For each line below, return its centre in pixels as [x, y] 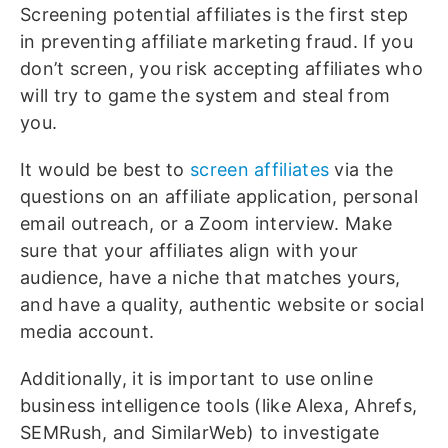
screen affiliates [260, 170]
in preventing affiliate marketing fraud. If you [217, 42]
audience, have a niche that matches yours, [210, 278]
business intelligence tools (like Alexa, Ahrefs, [219, 406]
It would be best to [105, 170]
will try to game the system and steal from [205, 96]
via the [361, 170]
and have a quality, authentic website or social [222, 305]
